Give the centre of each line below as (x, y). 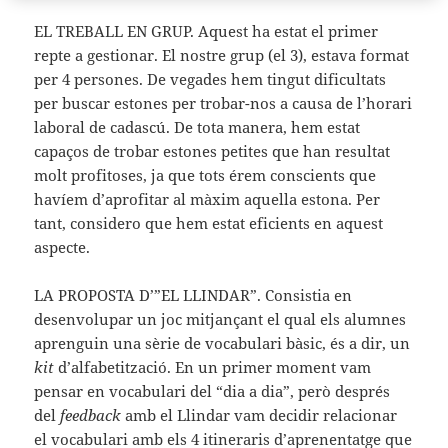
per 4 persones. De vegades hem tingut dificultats (210, 78)
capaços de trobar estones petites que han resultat (212, 150)
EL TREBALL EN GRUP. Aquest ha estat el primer (206, 30)
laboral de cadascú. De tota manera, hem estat (197, 126)
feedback (91, 414)
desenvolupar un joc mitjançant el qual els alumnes (220, 318)
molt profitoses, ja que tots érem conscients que (205, 174)
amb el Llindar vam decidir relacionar (259, 414)
